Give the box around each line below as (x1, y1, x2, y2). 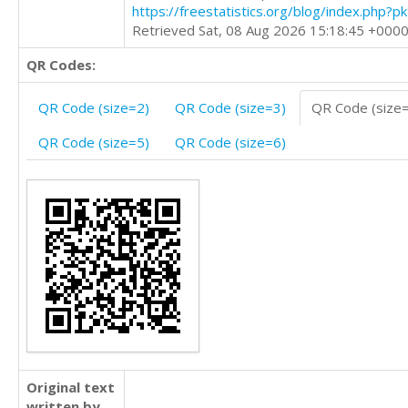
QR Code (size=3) (175, 98, 286, 117)
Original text (26, 378, 115, 396)
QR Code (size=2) (38, 98, 149, 117)
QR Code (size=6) (175, 133, 286, 151)
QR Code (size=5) (38, 133, 149, 151)
